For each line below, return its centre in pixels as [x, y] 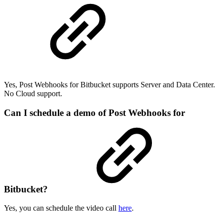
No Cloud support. [33, 93]
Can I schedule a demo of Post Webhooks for [94, 112]
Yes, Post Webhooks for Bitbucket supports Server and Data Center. [110, 84]
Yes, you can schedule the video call [61, 208]
